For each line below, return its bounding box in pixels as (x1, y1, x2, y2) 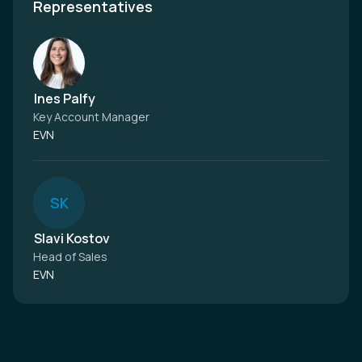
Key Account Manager (33, 109, 149, 124)
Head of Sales (33, 249, 107, 264)
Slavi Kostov (34, 229, 110, 247)
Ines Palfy (34, 90, 95, 107)
